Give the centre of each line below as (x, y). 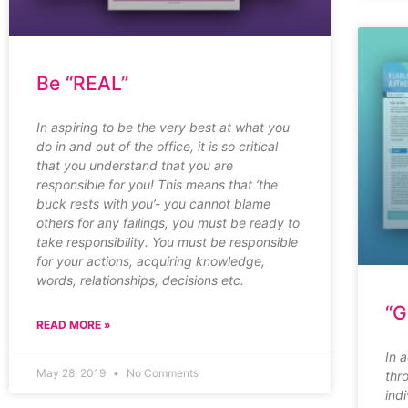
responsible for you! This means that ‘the (157, 185)
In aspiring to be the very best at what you (163, 127)
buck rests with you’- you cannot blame (153, 204)
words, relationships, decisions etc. (140, 280)
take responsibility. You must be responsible (167, 242)
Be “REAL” (82, 84)
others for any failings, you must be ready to (168, 223)
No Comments (161, 373)
